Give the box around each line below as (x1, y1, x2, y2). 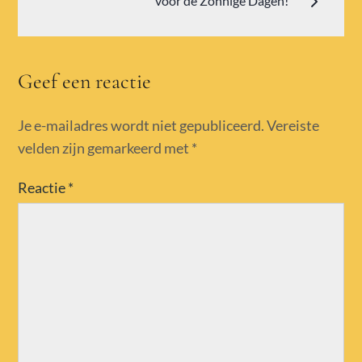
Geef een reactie (18, 68, 152, 94)
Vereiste (267, 116, 320, 134)
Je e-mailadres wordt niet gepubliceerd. (18, 116, 265, 134)
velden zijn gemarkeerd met (18, 138, 192, 157)
